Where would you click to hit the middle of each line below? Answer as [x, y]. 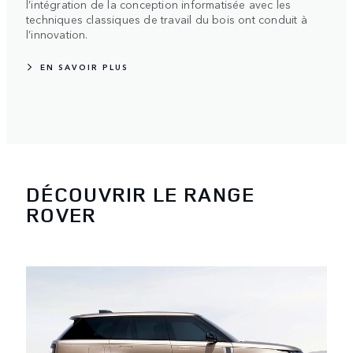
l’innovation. [57, 33]
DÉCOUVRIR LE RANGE [141, 195]
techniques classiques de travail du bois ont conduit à [167, 19]
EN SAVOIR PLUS [84, 67]
